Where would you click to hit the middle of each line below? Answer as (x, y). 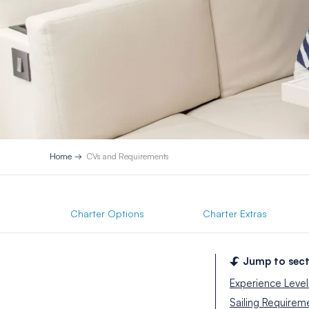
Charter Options (107, 213)
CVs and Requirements (128, 157)
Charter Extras (235, 213)
